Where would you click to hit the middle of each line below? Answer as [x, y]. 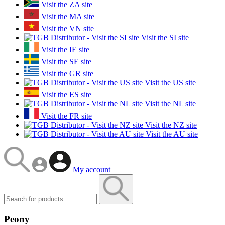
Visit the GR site [66, 73]
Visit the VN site [67, 28]
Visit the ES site [65, 94]
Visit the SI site [164, 37]
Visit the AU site [171, 134]
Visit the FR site [66, 116]
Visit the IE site [64, 49]
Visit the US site [169, 82]
